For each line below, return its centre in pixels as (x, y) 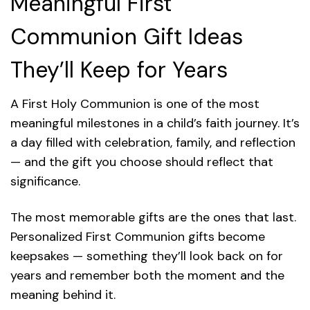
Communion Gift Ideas (127, 36)
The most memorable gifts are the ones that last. (153, 217)
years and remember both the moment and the (147, 275)
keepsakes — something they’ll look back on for (147, 256)
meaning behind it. (63, 294)
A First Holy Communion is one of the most (135, 103)
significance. (45, 181)
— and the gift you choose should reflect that (142, 162)
